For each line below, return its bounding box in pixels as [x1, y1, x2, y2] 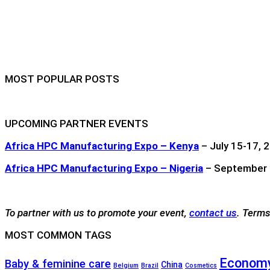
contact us [189, 206, 237, 219]
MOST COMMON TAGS [5, 228, 111, 241]
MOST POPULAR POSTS [5, 72, 119, 85]
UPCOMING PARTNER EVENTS [5, 117, 148, 130]
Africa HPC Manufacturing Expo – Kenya [5, 139, 199, 152]
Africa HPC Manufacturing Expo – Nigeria [5, 162, 203, 174]
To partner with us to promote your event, [5, 206, 189, 219]
